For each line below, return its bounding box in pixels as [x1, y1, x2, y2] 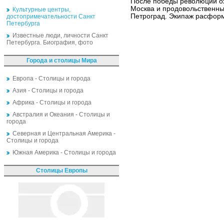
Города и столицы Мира [26, 57, 97, 64]
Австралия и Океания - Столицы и [12, 111, 110, 118]
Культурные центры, [12, 6, 70, 13]
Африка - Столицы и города [12, 99, 91, 106]
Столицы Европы [35, 167, 87, 174]
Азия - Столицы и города [12, 87, 83, 94]
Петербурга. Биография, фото [6, 39, 93, 46]
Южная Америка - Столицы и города [12, 149, 116, 156]
